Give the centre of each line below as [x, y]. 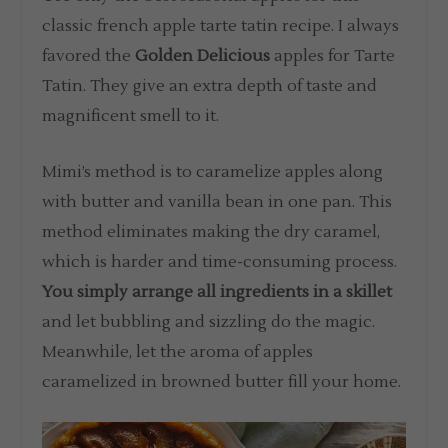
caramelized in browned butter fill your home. [222, 381]
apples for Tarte [333, 56]
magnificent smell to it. [131, 116]
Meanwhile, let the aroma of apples [178, 351]
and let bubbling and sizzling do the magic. [209, 321]
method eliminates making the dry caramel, [211, 231]
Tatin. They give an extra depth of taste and [210, 86]
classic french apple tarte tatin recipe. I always [221, 26]
